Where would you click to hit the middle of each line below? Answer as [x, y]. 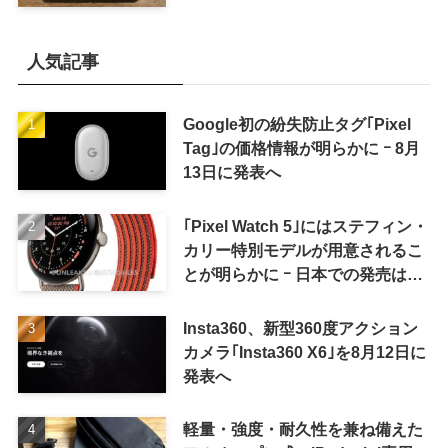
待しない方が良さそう [262, 297]
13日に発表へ [231, 171]
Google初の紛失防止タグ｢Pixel [296, 123]
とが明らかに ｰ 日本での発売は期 [302, 273]
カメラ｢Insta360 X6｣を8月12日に [304, 351]
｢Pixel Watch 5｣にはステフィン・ [305, 225]
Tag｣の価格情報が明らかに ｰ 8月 [301, 147]
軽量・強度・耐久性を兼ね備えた [302, 429]
